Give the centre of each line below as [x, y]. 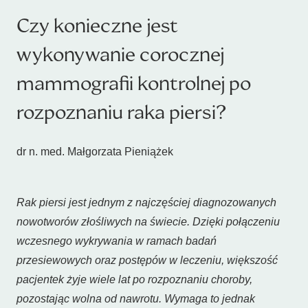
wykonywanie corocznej [120, 55]
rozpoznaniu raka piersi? [122, 112]
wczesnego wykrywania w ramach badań [117, 241]
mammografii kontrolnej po [134, 84]
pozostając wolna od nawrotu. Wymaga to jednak [136, 299]
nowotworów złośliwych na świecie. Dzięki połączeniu [148, 222]
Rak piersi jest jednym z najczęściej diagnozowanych [146, 202]
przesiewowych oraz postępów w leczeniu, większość [147, 260]
